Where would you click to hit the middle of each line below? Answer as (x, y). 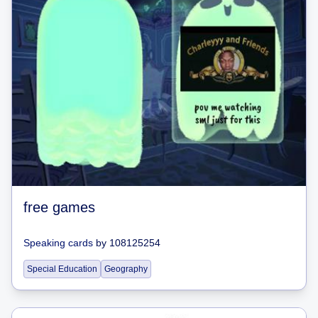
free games (59, 207)
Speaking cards (58, 243)
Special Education (62, 269)
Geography (126, 269)
